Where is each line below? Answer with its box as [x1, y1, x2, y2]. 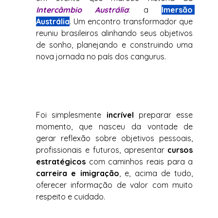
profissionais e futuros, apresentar [36, 145, 168, 155]
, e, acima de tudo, [119, 168, 193, 179]
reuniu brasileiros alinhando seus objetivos [36, 28, 193, 38]
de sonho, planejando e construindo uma [36, 40, 193, 50]
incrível [106, 110, 134, 120]
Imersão [162, 5, 193, 15]
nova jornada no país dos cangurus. [36, 52, 166, 62]
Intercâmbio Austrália [36, 5, 129, 15]
